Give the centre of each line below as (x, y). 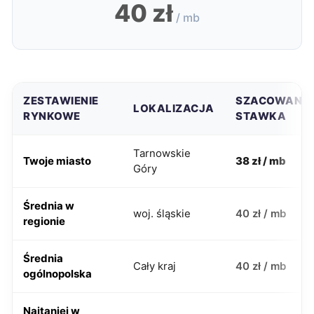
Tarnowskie (162, 153)
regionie (44, 221)
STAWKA (261, 116)
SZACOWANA (273, 101)
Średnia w (49, 206)
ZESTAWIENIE (61, 101)
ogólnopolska (57, 274)
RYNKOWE (52, 116)
